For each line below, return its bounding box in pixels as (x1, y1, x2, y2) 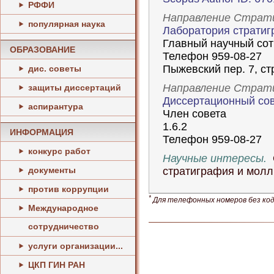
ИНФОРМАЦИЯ (10, 127, 73, 137)
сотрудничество (28, 221, 99, 231)
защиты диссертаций (28, 83, 121, 92)
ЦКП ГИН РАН (28, 260, 85, 270)
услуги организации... (28, 241, 123, 251)
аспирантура (28, 102, 83, 111)
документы (28, 165, 76, 175)
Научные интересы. (163, 152, 267, 165)
